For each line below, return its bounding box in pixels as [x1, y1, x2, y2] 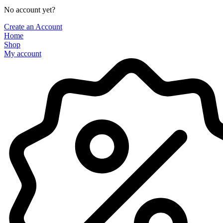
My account [4, 49, 41, 58]
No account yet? [4, 5, 55, 14]
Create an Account [4, 22, 62, 31]
